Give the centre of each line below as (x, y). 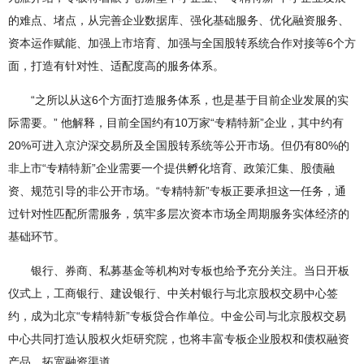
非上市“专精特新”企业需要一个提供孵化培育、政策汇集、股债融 (171, 169)
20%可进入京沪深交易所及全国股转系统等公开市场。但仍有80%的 (179, 146)
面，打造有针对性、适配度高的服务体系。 (116, 66)
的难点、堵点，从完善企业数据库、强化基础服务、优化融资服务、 (179, 21)
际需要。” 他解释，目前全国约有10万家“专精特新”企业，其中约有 (176, 123)
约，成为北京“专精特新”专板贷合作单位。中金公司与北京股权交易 (177, 316)
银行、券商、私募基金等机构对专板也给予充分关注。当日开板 (190, 271)
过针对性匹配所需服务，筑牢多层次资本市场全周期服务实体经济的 (179, 214)
